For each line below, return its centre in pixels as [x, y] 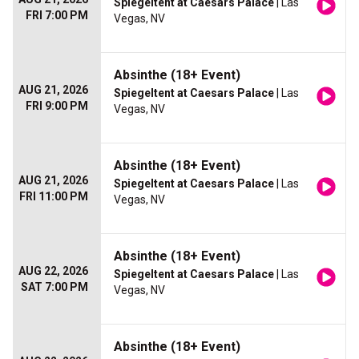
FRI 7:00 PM [57, 16]
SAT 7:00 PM [54, 287]
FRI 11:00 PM [54, 197]
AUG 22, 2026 [53, 271]
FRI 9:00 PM [57, 106]
